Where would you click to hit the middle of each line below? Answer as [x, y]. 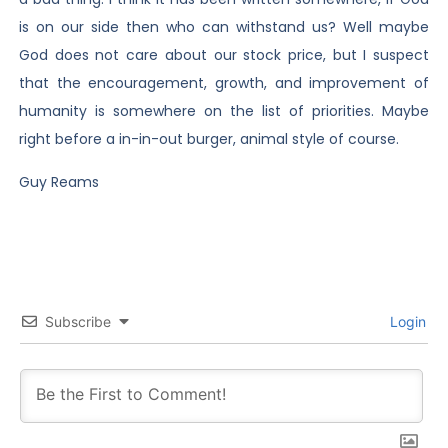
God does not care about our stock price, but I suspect [224, 55]
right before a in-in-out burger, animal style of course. [208, 139]
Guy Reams [58, 181]
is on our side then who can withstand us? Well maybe [224, 27]
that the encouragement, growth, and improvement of [224, 83]
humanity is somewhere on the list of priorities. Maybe [224, 111]
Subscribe [77, 321]
